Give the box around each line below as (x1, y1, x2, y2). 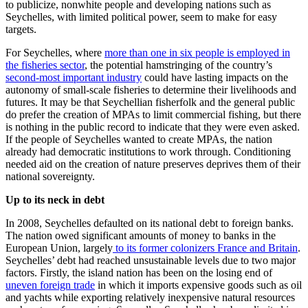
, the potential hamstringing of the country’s (85, 58, 272, 71)
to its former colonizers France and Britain (113, 241, 298, 254)
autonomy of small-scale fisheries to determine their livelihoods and (5, 83, 296, 96)
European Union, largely (5, 241, 113, 254)
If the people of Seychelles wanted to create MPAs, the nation (5, 133, 272, 145)
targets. (5, 23, 36, 35)
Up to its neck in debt (5, 193, 107, 206)
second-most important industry (5, 71, 142, 83)
